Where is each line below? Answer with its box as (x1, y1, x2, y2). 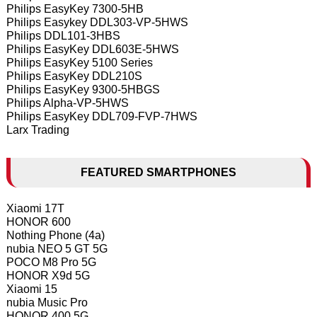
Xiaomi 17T (6, 202, 64, 215)
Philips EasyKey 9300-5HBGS (6, 83, 160, 96)
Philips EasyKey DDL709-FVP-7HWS (6, 110, 197, 123)
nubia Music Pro (6, 296, 88, 309)
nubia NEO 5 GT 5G (6, 243, 108, 255)
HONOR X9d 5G (6, 270, 90, 282)
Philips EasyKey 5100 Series (6, 57, 153, 69)
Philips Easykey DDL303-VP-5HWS (6, 16, 188, 29)
